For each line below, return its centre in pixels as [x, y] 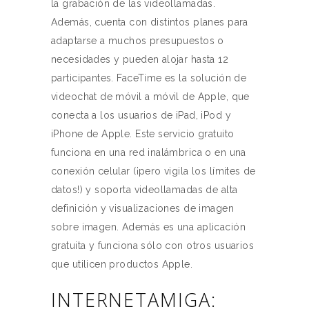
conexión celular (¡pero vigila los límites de [153, 171]
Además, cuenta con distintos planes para [150, 22]
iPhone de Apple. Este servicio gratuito [143, 134]
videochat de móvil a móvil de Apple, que [150, 97]
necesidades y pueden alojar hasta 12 [140, 59]
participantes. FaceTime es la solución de [149, 78]
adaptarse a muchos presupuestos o [138, 41]
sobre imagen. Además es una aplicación [148, 227]
